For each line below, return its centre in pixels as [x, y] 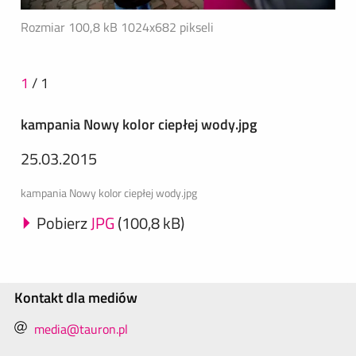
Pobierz [62, 222]
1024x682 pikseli [167, 27]
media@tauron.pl [81, 329]
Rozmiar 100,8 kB [71, 27]
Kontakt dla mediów [76, 297]
